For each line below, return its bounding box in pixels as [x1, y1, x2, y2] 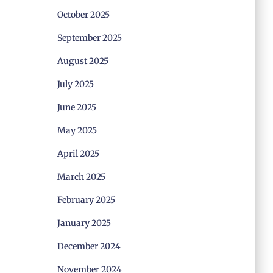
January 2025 [57, 218, 111, 229]
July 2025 [57, 79, 94, 90]
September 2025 [57, 32, 122, 43]
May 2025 [57, 125, 97, 136]
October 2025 [57, 9, 110, 20]
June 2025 [57, 102, 96, 113]
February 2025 [57, 194, 115, 205]
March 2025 [57, 171, 105, 182]
